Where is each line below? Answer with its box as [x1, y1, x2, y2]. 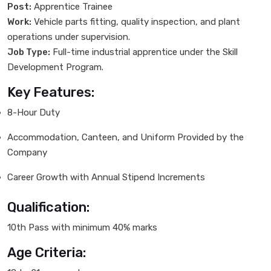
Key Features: [7, 83, 94, 100]
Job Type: [7, 46, 50, 57]
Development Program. [7, 61, 103, 73]
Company [7, 146, 47, 158]
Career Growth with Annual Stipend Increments [7, 171, 205, 183]
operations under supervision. [7, 31, 130, 42]
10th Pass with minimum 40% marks [7, 221, 157, 233]
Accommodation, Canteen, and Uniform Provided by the [7, 131, 244, 143]
